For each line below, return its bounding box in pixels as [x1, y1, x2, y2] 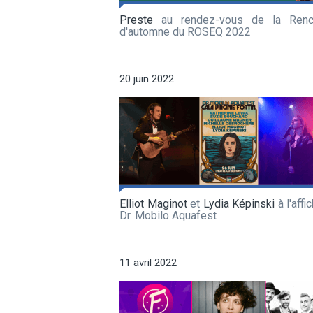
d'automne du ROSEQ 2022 [119, 24, 251, 38]
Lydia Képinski [203, 196, 275, 210]
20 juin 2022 [119, 72, 174, 85]
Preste [119, 13, 153, 27]
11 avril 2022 [119, 256, 177, 269]
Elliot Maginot [119, 196, 187, 210]
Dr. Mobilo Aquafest [119, 208, 217, 222]
